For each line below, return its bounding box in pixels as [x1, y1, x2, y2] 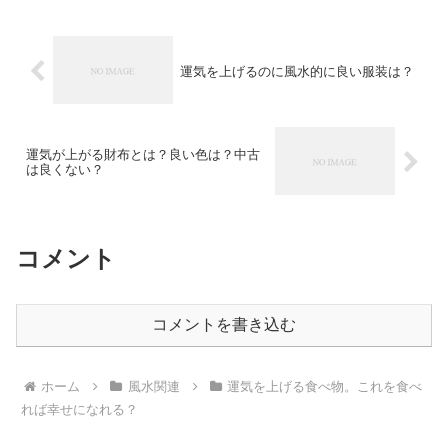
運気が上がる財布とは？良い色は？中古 [26, 147, 260, 163]
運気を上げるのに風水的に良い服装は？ [179, 64, 414, 80]
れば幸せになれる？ [21, 402, 139, 418]
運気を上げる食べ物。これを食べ [227, 379, 423, 395]
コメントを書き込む [152, 315, 296, 333]
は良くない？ [26, 162, 104, 178]
